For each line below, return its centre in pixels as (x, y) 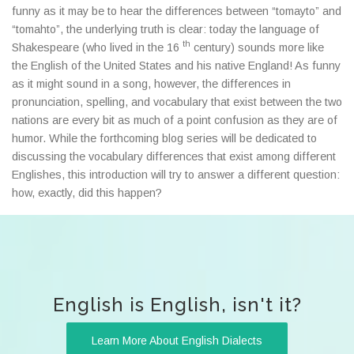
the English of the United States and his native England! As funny (176, 65)
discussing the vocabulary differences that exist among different (174, 156)
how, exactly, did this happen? (87, 192)
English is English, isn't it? (177, 304)
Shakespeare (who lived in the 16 (97, 47)
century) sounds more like (257, 47)
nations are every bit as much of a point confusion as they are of (175, 120)
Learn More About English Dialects (177, 340)
